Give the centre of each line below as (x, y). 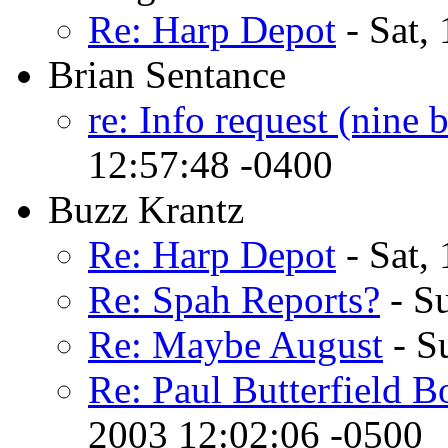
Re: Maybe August (235, 344)
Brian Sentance (167, 74)
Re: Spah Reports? (234, 299)
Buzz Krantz (146, 209)
